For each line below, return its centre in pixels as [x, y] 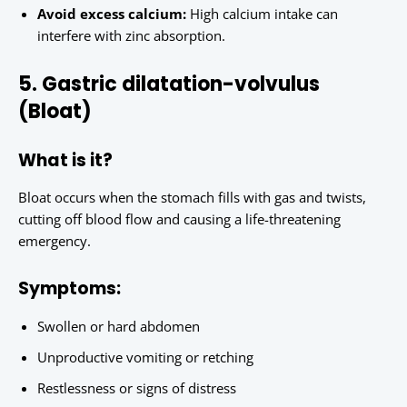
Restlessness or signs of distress [137, 388]
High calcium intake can [262, 14]
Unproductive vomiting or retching [145, 357]
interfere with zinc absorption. [131, 36]
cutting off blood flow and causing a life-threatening [179, 219]
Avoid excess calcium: [112, 14]
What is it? [65, 161]
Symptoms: [69, 289]
